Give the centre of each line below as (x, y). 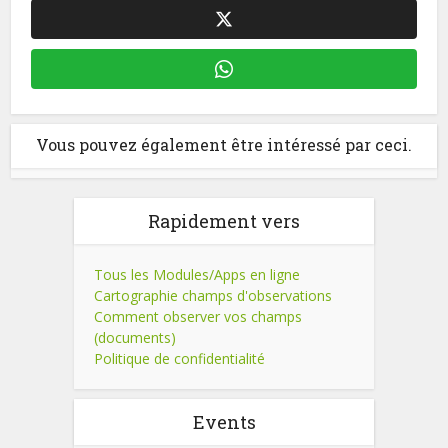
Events (224, 422)
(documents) (135, 337)
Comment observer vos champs (198, 316)
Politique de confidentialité (179, 358)
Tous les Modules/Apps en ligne (197, 274)
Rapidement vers (224, 221)
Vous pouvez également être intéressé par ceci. (224, 144)
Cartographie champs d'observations (213, 295)
